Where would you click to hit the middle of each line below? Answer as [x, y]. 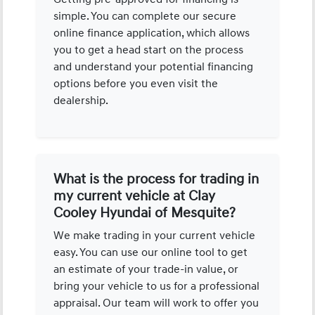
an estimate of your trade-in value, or [146, 269]
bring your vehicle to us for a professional [157, 286]
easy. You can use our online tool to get [151, 252]
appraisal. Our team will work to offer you [156, 303]
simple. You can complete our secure [145, 16]
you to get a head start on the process [149, 50]
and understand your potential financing [154, 66]
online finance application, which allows [152, 33]
